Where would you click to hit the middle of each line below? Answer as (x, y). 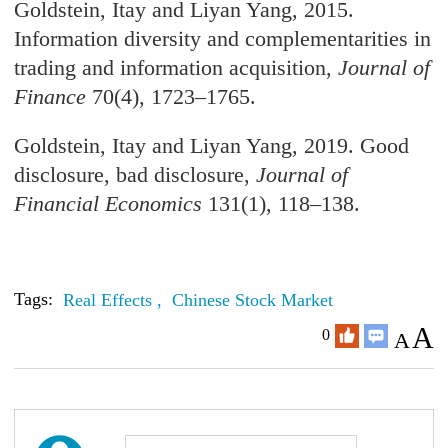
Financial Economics (108, 204)
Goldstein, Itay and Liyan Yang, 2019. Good (212, 146)
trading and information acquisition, (176, 68)
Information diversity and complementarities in (223, 39)
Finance (50, 97)
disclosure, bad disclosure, (135, 175)
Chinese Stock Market (253, 300)
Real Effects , (115, 300)
